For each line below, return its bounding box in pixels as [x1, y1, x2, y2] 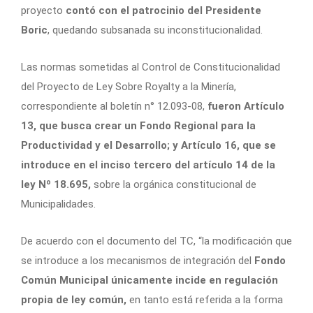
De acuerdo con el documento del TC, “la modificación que [21, 234, 292, 247]
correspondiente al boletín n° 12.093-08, [21, 99, 208, 112]
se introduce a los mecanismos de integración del [21, 254, 254, 267]
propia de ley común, [21, 293, 129, 306]
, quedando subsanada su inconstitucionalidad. [48, 23, 263, 36]
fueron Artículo [208, 99, 284, 112]
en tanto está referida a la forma [129, 293, 283, 306]
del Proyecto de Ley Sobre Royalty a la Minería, [21, 80, 236, 93]
